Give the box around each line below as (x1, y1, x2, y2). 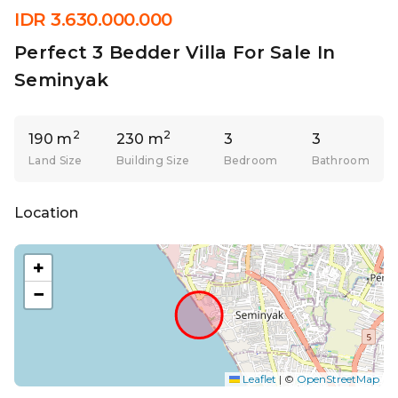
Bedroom (223, 154, 278, 167)
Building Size (115, 154, 190, 167)
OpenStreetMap (297, 372, 379, 386)
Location (14, 204, 78, 221)
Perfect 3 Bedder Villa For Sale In (14, 42, 336, 63)
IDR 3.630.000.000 (14, 9, 172, 30)
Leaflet (240, 372, 276, 386)
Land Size (28, 154, 83, 167)
